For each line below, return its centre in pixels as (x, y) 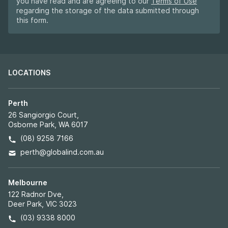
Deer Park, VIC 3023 (42, 204)
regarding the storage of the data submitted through (108, 11)
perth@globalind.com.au (62, 152)
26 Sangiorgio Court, (44, 115)
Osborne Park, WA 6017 (48, 125)
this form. (32, 21)
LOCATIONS (29, 73)
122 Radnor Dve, (36, 195)
